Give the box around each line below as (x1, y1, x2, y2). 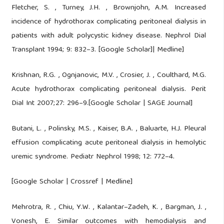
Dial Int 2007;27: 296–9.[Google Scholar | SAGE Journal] (11, 96, 192, 110)
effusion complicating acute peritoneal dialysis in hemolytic (11, 136, 206, 149)
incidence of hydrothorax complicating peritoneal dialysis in (11, 15, 206, 28)
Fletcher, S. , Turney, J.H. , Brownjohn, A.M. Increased (11, 1, 206, 14)
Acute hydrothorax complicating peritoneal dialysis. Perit (11, 82, 206, 96)
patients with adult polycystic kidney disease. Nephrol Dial (11, 29, 206, 42)
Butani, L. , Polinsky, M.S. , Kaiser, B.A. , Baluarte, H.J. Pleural (11, 122, 206, 135)
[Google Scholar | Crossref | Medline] (11, 175, 132, 189)
